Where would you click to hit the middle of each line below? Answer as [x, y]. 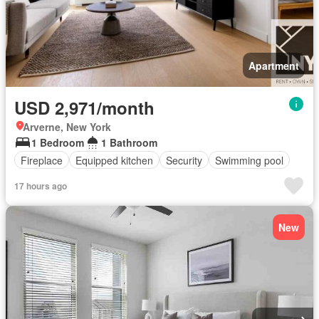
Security [184, 160]
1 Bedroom [58, 142]
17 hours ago [41, 186]
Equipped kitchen [114, 160]
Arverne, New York [67, 127]
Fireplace [42, 160]
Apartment [274, 66]
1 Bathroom [129, 142]
